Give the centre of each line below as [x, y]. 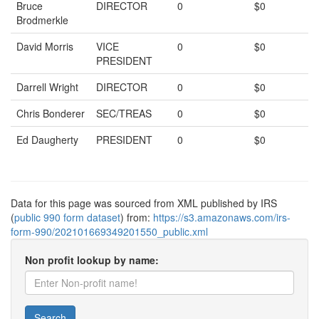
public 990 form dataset [67, 217]
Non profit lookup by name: [92, 260]
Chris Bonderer [51, 113]
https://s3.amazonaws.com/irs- [222, 217]
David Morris [45, 46]
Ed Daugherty [47, 140]
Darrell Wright [47, 87]
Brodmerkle [42, 20]
